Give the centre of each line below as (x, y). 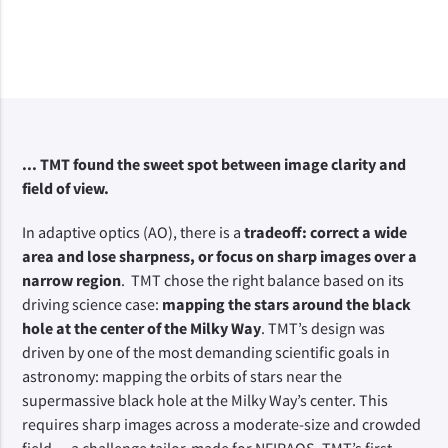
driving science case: (92, 304)
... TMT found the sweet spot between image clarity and (214, 164)
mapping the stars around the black (287, 304)
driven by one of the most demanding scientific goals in (206, 352)
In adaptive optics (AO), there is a (133, 232)
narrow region (72, 280)
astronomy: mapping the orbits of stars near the (182, 376)
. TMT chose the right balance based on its (263, 280)
